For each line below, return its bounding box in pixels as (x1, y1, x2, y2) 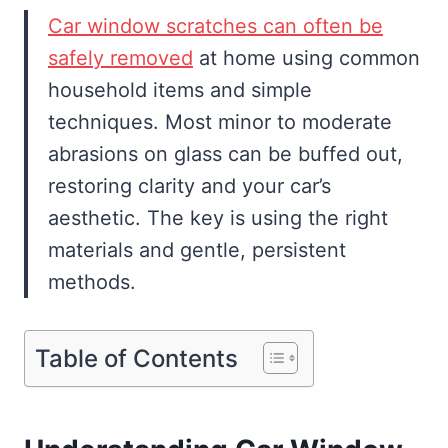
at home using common (193, 46, 420, 71)
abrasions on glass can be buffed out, (48, 142, 403, 167)
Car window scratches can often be (48, 14, 383, 39)
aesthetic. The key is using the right (48, 206, 388, 231)
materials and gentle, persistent (48, 238, 346, 263)
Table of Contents (35, 343, 238, 373)
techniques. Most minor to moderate (48, 110, 392, 135)
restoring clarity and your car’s (48, 174, 331, 199)
